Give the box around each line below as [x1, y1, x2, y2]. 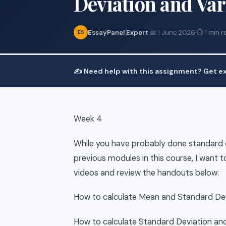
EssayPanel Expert [88, 28, 148, 37]
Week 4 [74, 114, 102, 124]
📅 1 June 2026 [150, 28, 195, 37]
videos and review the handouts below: [74, 167, 223, 178]
